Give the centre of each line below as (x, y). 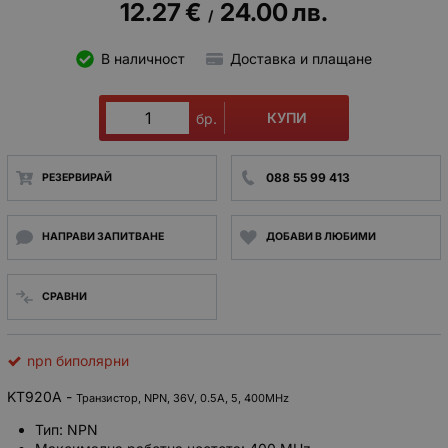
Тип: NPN (66, 429)
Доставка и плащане (301, 58)
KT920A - (41, 396)
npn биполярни (78, 360)
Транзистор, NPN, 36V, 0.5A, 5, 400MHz (182, 397)
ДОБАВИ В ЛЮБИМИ (320, 237)
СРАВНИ (64, 296)
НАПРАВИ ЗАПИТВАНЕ (102, 237)
